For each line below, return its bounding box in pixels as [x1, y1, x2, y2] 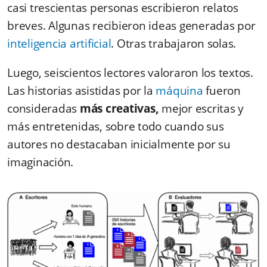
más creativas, [79, 101, 162, 117]
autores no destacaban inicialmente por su [7, 136, 231, 153]
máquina [156, 83, 203, 99]
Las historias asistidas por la [7, 83, 156, 99]
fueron [203, 83, 241, 99]
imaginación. [7, 154, 73, 170]
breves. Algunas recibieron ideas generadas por [7, 18, 256, 34]
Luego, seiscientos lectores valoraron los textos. [7, 65, 253, 81]
